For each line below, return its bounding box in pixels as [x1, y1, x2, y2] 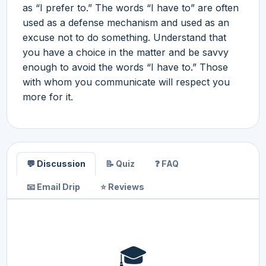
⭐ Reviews [100, 181, 144, 192]
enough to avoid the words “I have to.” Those [23, 61, 228, 73]
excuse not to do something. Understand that [23, 31, 226, 43]
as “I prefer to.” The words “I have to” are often [23, 1, 239, 14]
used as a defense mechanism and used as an [23, 16, 229, 28]
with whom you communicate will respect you [23, 75, 230, 88]
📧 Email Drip [27, 181, 80, 192]
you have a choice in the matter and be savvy [23, 46, 229, 58]
